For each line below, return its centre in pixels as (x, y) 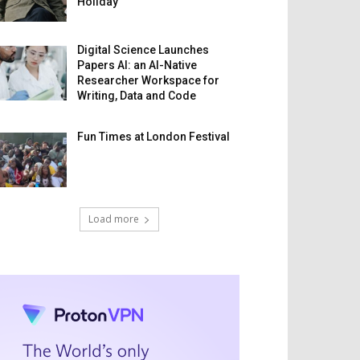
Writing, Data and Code (137, 96)
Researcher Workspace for (149, 81)
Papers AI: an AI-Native (137, 65)
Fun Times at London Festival (154, 137)
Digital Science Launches (143, 50)
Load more (113, 219)
